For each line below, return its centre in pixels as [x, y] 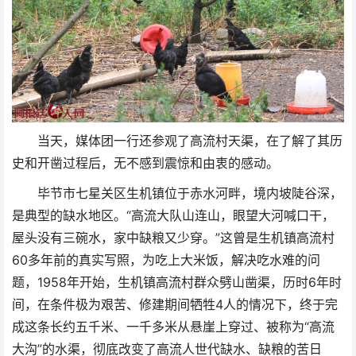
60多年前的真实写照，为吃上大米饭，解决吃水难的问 [166, 261]
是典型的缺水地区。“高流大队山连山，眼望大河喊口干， [173, 216]
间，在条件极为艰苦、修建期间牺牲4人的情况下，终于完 [175, 305]
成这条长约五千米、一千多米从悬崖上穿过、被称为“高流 [173, 327]
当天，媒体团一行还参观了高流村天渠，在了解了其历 [190, 141]
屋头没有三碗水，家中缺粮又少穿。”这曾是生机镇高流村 [173, 238]
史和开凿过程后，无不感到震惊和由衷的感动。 [145, 164]
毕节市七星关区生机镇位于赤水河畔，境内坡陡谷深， [190, 194]
